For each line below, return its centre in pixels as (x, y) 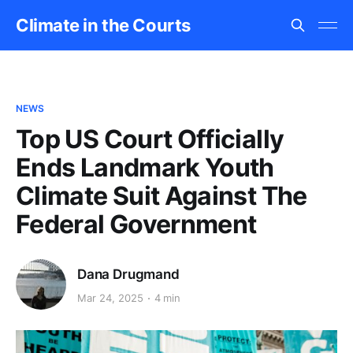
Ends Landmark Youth (145, 167)
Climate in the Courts (103, 25)
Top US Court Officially (150, 139)
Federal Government (136, 224)
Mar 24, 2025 (110, 298)
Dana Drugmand (128, 274)
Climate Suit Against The (162, 196)
